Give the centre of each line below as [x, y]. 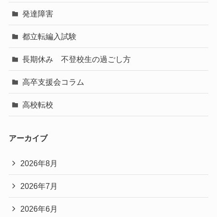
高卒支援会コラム [54, 82]
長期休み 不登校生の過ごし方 [77, 59]
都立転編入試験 [50, 36]
